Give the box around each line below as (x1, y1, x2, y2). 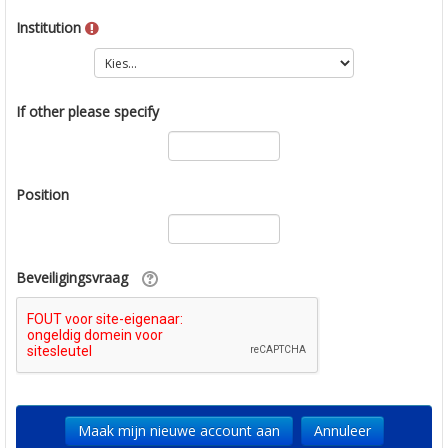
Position (16, 185, 69, 205)
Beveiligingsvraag (16, 268, 128, 288)
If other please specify (16, 102, 159, 122)
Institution (16, 18, 81, 38)
